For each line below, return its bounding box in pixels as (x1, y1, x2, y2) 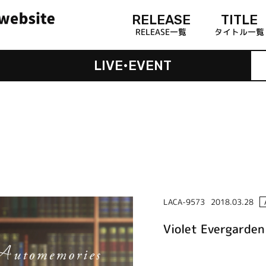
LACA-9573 (163, 196, 205, 207)
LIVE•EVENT (94, 57, 172, 74)
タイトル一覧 (214, 26, 264, 37)
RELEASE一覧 (135, 26, 187, 37)
